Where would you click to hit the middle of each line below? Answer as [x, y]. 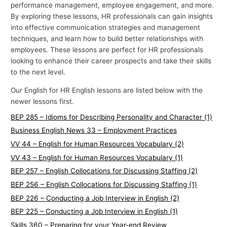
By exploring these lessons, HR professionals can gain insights [112, 16]
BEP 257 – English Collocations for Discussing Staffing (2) [104, 171]
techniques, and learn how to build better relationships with [107, 39]
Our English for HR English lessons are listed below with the [107, 90]
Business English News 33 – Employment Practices [94, 130]
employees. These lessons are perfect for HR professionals [107, 50]
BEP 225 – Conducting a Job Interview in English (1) [94, 212]
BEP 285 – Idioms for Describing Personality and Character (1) [112, 117]
